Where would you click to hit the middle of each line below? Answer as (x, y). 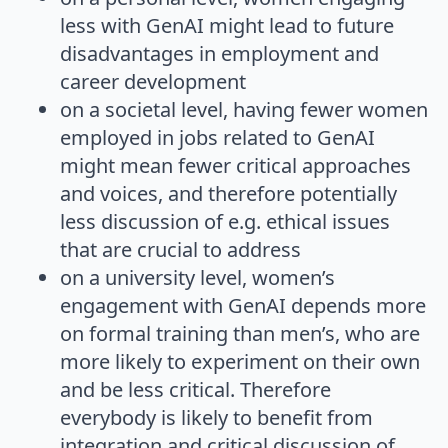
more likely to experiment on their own (240, 361)
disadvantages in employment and (219, 53)
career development (153, 81)
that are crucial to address (180, 249)
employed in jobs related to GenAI (217, 137)
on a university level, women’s (197, 277)
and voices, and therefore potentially (228, 193)
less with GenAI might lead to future (227, 25)
